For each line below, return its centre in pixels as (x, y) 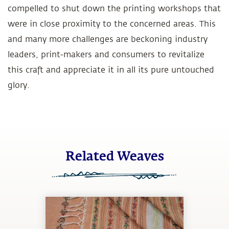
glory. (19, 85)
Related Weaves (114, 157)
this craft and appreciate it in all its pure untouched (111, 70)
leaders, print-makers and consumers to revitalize (106, 55)
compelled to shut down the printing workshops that (114, 9)
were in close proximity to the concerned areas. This (112, 24)
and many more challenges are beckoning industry (108, 39)
